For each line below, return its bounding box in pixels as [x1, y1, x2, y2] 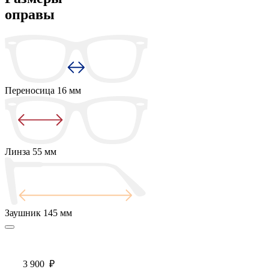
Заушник [5, 207, 43, 218]
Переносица [5, 85, 57, 95]
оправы [5, 6, 55, 22]
